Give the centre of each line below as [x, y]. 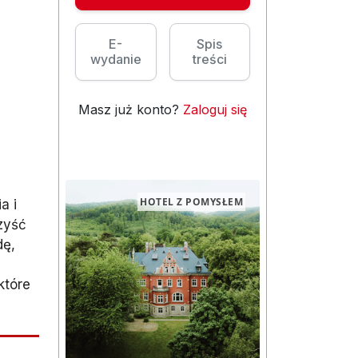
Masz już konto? [131, 110]
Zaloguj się [215, 110]
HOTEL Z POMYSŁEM [191, 202]
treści [209, 60]
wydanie [115, 60]
